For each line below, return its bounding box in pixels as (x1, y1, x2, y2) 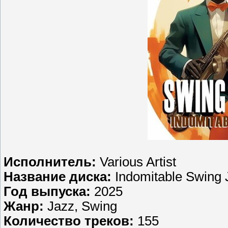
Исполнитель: (4, 155, 96, 169)
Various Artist (96, 155, 176, 169)
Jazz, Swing (44, 199, 117, 214)
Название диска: (4, 169, 111, 184)
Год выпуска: (4, 184, 91, 199)
